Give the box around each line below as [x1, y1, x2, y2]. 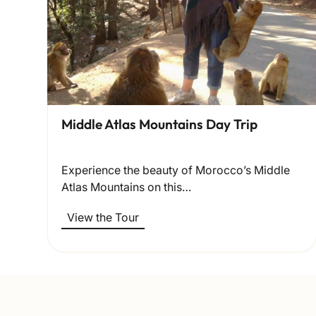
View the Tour [67, 209, 140, 224]
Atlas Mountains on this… [61, 179, 192, 194]
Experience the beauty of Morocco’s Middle [61, 162, 291, 177]
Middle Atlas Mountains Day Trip [61, 115, 258, 133]
